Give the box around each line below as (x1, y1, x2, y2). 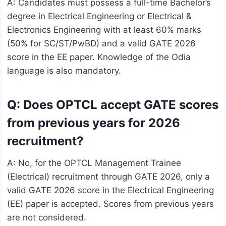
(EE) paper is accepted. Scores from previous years (7, 199, 214, 209)
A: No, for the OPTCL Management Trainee (7, 158, 181, 168)
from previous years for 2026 (7, 116, 180, 131)
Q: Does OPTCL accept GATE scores (7, 97, 218, 112)
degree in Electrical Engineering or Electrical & (7, 11, 192, 22)
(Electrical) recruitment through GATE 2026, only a (7, 172, 210, 182)
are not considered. (7, 212, 86, 223)
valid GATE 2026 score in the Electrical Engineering (7, 185, 214, 196)
